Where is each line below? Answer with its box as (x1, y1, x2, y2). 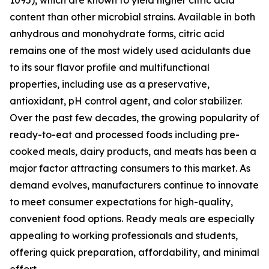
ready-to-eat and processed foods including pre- (10, 128, 240, 141)
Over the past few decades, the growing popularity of (10, 112, 259, 124)
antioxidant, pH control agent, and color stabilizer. (10, 95, 242, 107)
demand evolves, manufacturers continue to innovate (10, 179, 259, 192)
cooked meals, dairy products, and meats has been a (10, 145, 256, 158)
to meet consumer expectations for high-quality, (10, 196, 233, 208)
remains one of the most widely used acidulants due (10, 44, 251, 57)
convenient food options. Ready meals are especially (10, 213, 255, 225)
